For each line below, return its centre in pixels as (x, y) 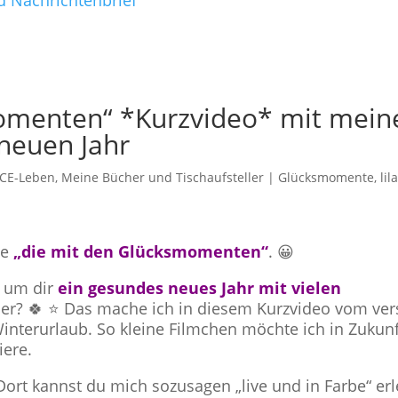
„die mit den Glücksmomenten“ (141, 251)
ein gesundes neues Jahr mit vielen (200, 288)
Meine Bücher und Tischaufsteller (163, 177)
